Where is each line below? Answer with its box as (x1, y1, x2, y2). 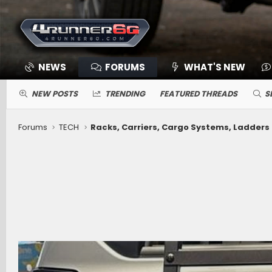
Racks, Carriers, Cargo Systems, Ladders (90, 121, 270, 133)
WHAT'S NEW (183, 61, 245, 73)
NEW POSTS (31, 88, 78, 100)
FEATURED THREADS (160, 88, 237, 100)
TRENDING (105, 88, 145, 100)
